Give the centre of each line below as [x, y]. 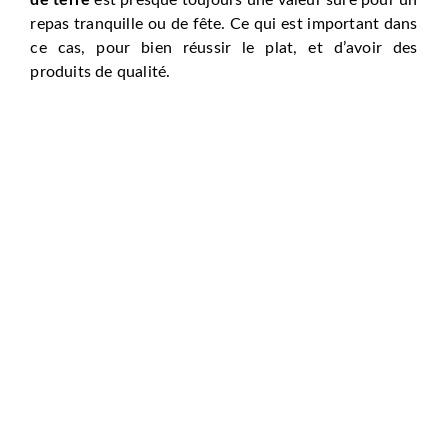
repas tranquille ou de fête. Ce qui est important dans [224, 23]
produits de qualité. [100, 71]
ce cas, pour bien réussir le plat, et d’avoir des [224, 47]
